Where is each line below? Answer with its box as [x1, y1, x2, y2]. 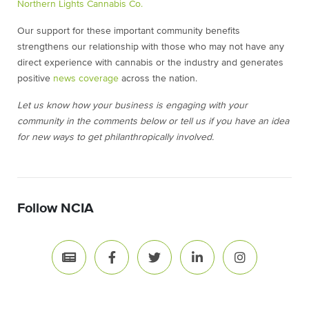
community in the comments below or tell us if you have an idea [17, 117, 289, 126]
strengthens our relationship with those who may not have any [17, 42, 284, 52]
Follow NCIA [17, 201, 94, 215]
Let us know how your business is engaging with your [17, 101, 248, 110]
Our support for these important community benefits [17, 26, 240, 36]
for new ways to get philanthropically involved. [17, 132, 214, 142]
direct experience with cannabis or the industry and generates [17, 58, 283, 68]
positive [17, 74, 53, 83]
